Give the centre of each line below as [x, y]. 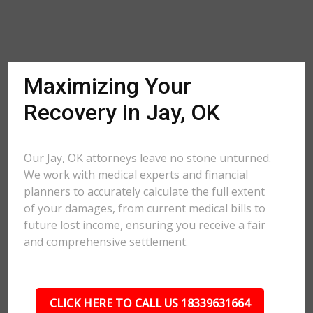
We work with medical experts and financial [136, 175]
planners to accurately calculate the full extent [145, 191]
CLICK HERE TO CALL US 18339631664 [150, 303]
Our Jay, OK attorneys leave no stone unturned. [148, 158]
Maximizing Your [108, 86]
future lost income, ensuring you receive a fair [145, 225]
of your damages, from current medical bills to [145, 208]
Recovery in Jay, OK [122, 112]
